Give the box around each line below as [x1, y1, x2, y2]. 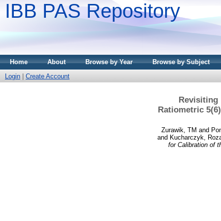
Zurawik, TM [161, 126, 197, 134]
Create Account [26, 73, 70, 80]
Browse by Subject [152, 58, 210, 66]
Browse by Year [85, 58, 133, 66]
